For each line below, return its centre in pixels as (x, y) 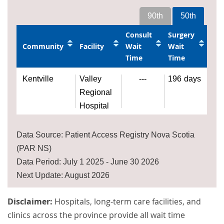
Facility (92, 46)
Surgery (181, 35)
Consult (139, 35)
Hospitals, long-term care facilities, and (128, 202)
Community (43, 46)
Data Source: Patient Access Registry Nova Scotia (106, 135)
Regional (96, 92)
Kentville (38, 79)
